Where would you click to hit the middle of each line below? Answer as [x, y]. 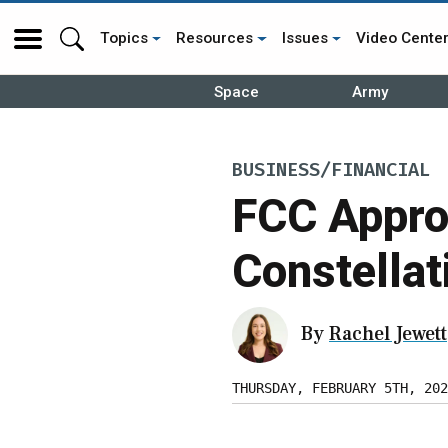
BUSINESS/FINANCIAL [331, 170]
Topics [124, 38]
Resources [215, 38]
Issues [304, 38]
